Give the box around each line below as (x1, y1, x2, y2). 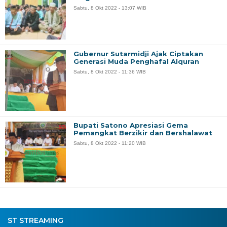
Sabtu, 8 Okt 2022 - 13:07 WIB (73, 5, 146, 11)
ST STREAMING (8, 215, 63, 225)
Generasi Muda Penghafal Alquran (73, 57, 199, 65)
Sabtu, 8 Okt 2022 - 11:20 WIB (73, 140, 146, 146)
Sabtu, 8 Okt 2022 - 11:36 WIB (73, 68, 146, 74)
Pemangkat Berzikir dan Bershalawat (73, 128, 212, 137)
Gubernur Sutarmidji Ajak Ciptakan (73, 49, 203, 58)
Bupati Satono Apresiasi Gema (73, 121, 188, 129)
